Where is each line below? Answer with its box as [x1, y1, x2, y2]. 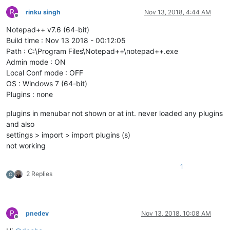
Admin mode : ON [6, 57, 66, 67]
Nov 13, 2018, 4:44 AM [144, 8, 211, 16]
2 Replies [26, 170, 52, 178]
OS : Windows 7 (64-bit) [6, 79, 87, 88]
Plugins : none [6, 90, 53, 99]
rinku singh [26, 8, 61, 16]
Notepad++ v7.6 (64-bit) [6, 25, 89, 34]
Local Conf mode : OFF [6, 68, 83, 78]
